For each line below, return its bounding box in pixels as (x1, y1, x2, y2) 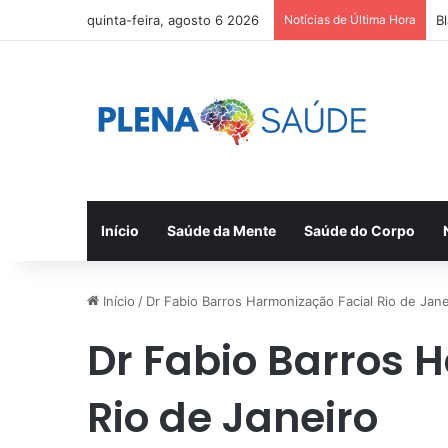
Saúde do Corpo (304, 222, 415, 239)
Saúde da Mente (167, 222, 276, 239)
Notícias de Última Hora (284, 12, 416, 27)
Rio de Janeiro (87, 389, 378, 446)
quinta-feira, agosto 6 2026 (87, 12, 259, 28)
